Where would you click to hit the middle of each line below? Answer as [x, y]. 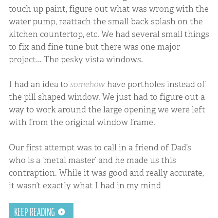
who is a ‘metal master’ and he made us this [92, 160]
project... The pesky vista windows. [76, 59]
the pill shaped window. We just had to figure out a [107, 97]
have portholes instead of [155, 84]
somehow [87, 84]
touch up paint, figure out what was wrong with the [109, 9]
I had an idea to [39, 84]
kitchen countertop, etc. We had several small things [109, 34]
